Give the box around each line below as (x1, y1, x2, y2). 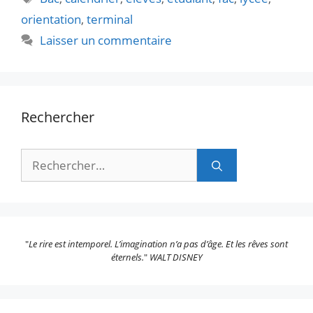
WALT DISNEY (149, 251, 203, 264)
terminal (87, 11, 133, 28)
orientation (21, 11, 81, 28)
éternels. (110, 251, 144, 264)
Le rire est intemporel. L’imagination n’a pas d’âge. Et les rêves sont (29, 238, 288, 251)
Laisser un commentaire (40, 32, 173, 49)
